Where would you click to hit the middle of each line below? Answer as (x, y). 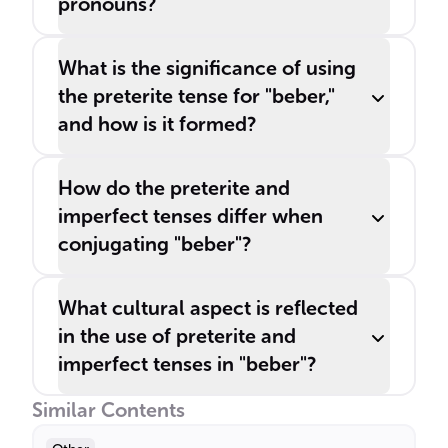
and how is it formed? (157, 124)
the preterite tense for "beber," (196, 96)
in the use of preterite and (177, 336)
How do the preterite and (174, 188)
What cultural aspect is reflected (208, 308)
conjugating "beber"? (154, 244)
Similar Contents (108, 410)
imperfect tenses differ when (190, 216)
